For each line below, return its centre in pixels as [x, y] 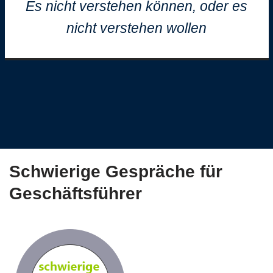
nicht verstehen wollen [136, 28]
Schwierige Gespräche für [116, 172]
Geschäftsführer [76, 193]
